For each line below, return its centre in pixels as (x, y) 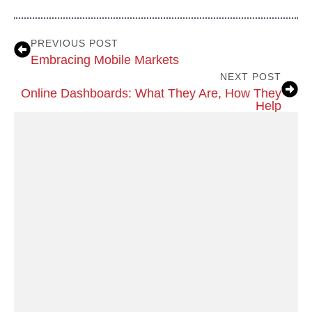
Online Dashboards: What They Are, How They (151, 93)
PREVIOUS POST (75, 43)
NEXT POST (251, 76)
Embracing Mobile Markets (105, 60)
